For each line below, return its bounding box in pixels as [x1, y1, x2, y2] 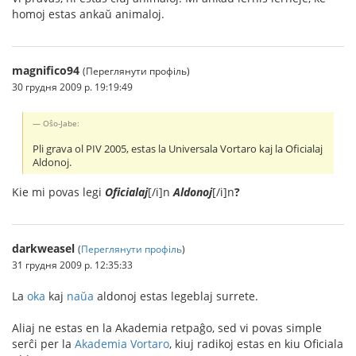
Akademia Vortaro [75, 335, 169, 351]
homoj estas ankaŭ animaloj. [12, 6, 164, 21]
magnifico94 [12, 62, 79, 78]
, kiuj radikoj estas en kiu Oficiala [169, 335, 343, 351]
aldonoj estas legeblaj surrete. [94, 288, 258, 304]
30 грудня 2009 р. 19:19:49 [12, 79, 133, 93]
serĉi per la [12, 335, 75, 351]
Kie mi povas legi [12, 184, 105, 199]
